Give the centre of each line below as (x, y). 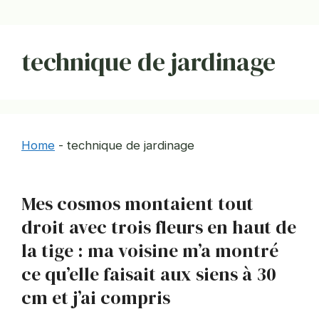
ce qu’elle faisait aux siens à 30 (148, 274)
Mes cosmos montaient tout (137, 204)
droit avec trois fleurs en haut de (159, 228)
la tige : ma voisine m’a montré (150, 251)
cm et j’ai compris (96, 298)
